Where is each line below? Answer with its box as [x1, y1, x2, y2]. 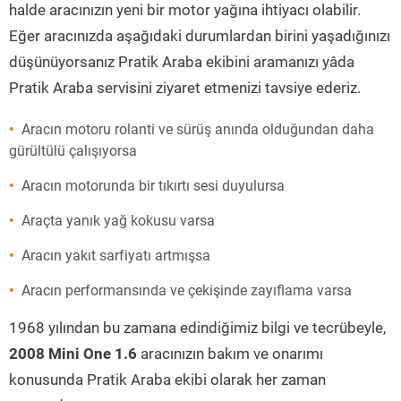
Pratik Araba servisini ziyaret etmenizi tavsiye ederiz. [9, 79, 361, 97]
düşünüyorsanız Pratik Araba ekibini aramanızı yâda [9, 53, 354, 71]
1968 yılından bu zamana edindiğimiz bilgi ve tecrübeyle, [9, 319, 386, 337]
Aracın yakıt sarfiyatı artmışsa [21, 247, 210, 264]
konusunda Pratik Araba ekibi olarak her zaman [9, 371, 326, 388]
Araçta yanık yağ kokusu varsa [21, 212, 215, 229]
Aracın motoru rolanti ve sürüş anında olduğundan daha [21, 121, 374, 138]
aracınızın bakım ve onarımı [137, 345, 323, 363]
